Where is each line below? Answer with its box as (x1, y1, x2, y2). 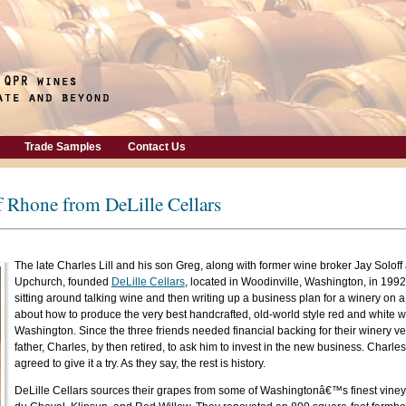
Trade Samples (24, 140, 101, 153)
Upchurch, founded (14, 275, 111, 288)
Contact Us (128, 140, 186, 153)
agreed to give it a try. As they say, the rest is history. (14, 357, 266, 370)
